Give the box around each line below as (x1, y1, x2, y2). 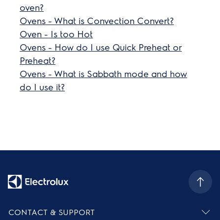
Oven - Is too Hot (20, 28, 93, 39)
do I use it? (20, 81, 65, 92)
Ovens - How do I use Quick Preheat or (20, 41, 182, 53)
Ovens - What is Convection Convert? (20, 15, 174, 26)
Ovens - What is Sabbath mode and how (20, 68, 188, 79)
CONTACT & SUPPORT (8, 206, 95, 217)
